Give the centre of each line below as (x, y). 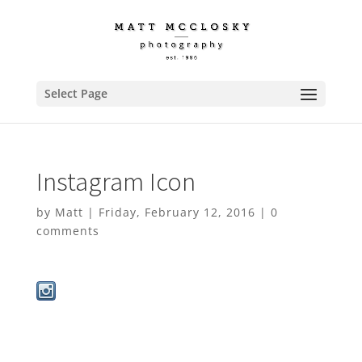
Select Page (76, 93)
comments (67, 231)
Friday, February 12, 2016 (177, 212)
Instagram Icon (116, 181)
